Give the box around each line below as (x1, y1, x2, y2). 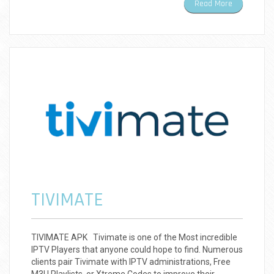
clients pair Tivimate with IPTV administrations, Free (31, 257, 231, 267)
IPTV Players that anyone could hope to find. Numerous (31, 245, 243, 255)
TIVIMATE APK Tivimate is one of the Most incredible (31, 232, 237, 243)
